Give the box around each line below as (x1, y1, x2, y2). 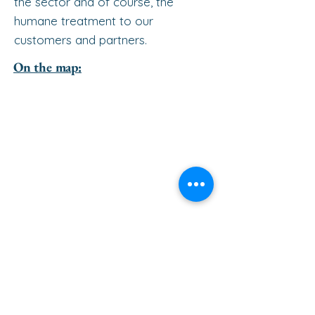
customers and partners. (14, 32, 147, 47)
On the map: (13, 58, 82, 76)
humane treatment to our (14, 13, 153, 28)
